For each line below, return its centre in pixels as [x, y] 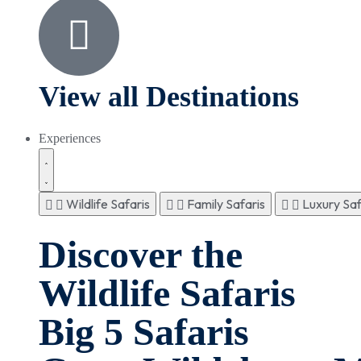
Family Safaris [226, 203]
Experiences [70, 138]
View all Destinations [169, 97]
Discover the [141, 254]
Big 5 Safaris [144, 331]
